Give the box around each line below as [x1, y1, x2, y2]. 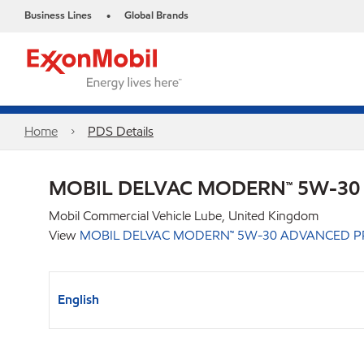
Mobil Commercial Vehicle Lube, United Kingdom [49, 207, 318, 224]
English [58, 291, 99, 308]
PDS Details [87, 123, 154, 140]
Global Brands [124, 8, 188, 23]
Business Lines [24, 8, 92, 23]
